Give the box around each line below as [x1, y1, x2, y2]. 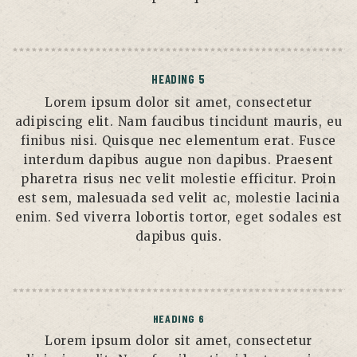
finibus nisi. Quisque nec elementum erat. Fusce [21, 132, 336, 148]
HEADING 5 [151, 71, 206, 86]
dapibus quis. [135, 228, 222, 244]
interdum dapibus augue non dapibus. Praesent [23, 151, 334, 167]
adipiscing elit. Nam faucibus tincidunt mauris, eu [14, 113, 343, 129]
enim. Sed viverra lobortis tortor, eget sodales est [14, 209, 343, 225]
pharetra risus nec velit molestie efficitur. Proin [21, 171, 336, 186]
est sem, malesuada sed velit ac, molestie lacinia [17, 190, 340, 206]
